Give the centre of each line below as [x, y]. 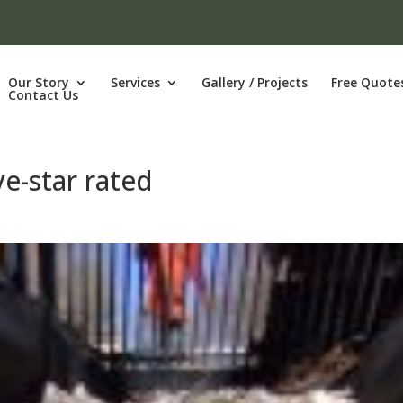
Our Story [38, 82]
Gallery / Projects [254, 82]
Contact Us [43, 95]
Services [135, 82]
